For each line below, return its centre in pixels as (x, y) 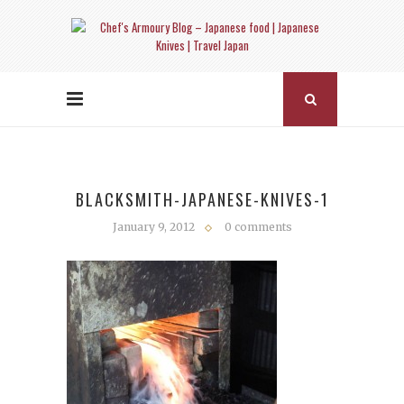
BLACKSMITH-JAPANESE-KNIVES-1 (202, 199)
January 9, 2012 (153, 227)
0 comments (258, 227)
